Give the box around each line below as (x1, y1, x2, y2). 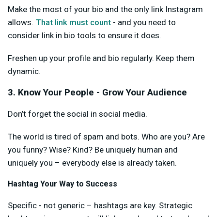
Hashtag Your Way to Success (8, 179, 117, 189)
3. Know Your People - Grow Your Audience (8, 87, 187, 98)
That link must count (35, 17, 111, 28)
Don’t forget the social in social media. (8, 109, 147, 119)
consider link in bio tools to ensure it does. (8, 31, 161, 41)
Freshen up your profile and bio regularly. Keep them (8, 53, 195, 63)
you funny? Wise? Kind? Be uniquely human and (8, 145, 178, 155)
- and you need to (111, 17, 176, 28)
